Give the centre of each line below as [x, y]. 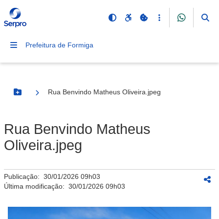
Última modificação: [36, 186]
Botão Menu [37, 96]
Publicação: [24, 176]
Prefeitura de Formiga [59, 45]
